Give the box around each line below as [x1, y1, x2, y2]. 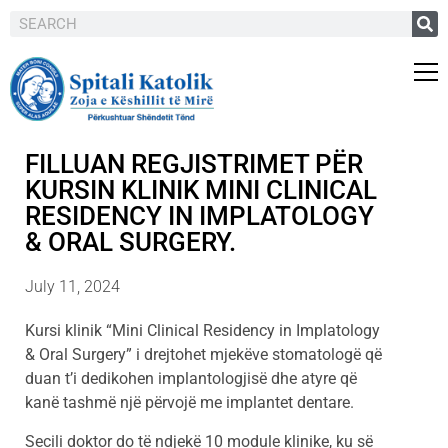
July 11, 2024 [25, 277, 120, 297]
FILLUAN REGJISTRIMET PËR [25, 149, 363, 180]
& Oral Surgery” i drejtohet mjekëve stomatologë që [25, 345, 382, 365]
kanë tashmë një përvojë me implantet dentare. [25, 393, 354, 413]
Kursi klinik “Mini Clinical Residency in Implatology [25, 321, 380, 341]
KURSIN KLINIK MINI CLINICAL [25, 175, 377, 206]
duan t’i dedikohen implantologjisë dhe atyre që [25, 369, 357, 389]
